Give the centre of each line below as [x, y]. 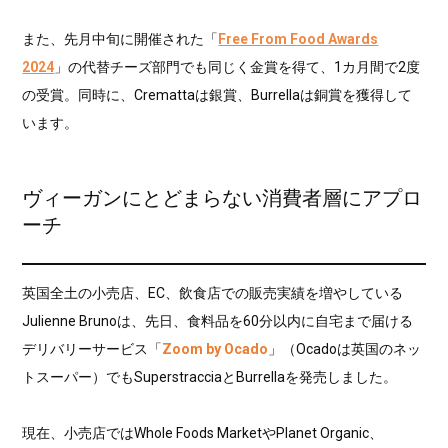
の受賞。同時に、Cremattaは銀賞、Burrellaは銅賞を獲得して [217, 94]
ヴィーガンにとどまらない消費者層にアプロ [222, 198]
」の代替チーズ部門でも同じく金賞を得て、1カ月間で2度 [237, 66]
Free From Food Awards [298, 38]
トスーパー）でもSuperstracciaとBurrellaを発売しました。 [210, 377]
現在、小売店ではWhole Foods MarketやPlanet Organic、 [203, 433]
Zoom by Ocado [215, 349]
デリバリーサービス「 [92, 349]
